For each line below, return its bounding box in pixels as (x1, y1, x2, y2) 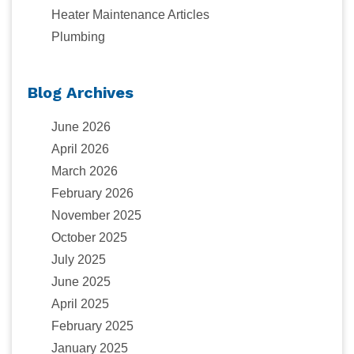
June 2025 (51, 274, 111, 288)
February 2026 (51, 186, 134, 200)
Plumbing (51, 29, 105, 43)
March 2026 (51, 164, 118, 178)
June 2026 (51, 119, 111, 134)
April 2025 (51, 296, 109, 311)
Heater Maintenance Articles (51, 7, 209, 21)
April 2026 (51, 141, 109, 156)
